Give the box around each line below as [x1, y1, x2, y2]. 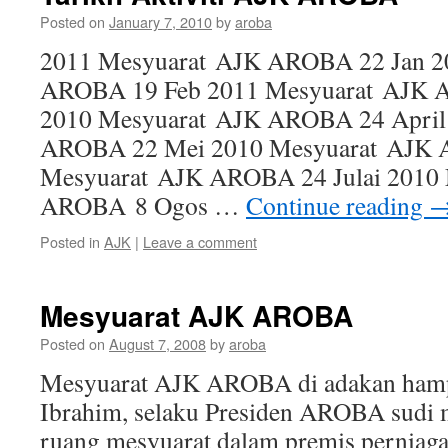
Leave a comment [143, 231, 257, 252]
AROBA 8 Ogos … [40, 188, 246, 222]
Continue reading [246, 188, 429, 222]
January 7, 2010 [109, 11, 212, 32]
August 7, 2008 [109, 333, 206, 354]
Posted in [40, 231, 100, 252]
